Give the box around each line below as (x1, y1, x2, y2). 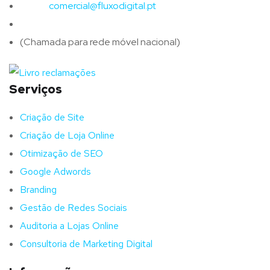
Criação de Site (20, 111, 84, 124)
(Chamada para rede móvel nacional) (20, 35, 180, 48)
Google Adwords (20, 165, 91, 178)
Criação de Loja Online (20, 129, 115, 142)
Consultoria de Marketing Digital (20, 237, 152, 251)
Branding (20, 183, 57, 196)
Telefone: (20, 17, 66, 30)
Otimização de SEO (20, 147, 103, 160)
